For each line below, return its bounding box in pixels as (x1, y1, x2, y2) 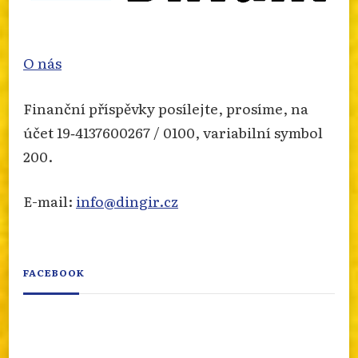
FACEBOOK (23, 265, 85, 280)
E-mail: (23, 189, 76, 211)
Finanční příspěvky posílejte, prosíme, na (23, 97, 308, 118)
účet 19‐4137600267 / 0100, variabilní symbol (23, 121, 323, 142)
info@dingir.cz (76, 189, 178, 211)
